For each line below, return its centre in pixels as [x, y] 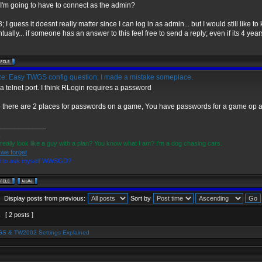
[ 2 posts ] [19, 215]
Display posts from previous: [45, 198]
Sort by [141, 198]
